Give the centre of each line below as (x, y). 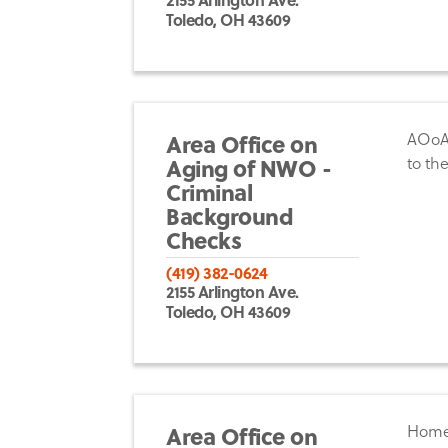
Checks (204, 239)
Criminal (209, 191)
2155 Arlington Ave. (232, 291)
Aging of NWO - (249, 167)
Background (230, 215)
